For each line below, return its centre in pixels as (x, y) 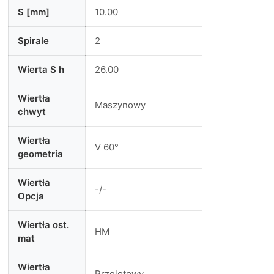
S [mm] (33, 12)
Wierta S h (41, 69)
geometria (40, 154)
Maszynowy (120, 105)
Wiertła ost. (43, 225)
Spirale (33, 41)
